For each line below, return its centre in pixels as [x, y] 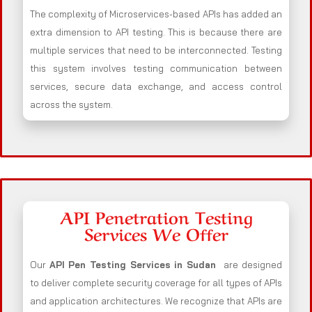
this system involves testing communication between [156, 69]
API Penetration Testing [156, 217]
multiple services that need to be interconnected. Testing [156, 50]
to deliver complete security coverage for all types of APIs [156, 283]
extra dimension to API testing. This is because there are [156, 32]
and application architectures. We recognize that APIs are [156, 301]
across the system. [71, 105]
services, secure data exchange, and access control [156, 87]
